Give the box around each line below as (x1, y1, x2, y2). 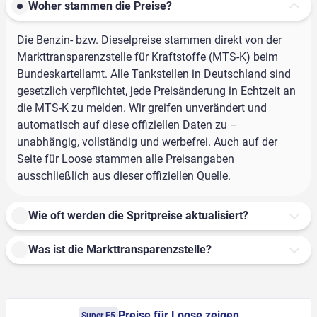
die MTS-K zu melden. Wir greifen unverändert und (17, 101, 267, 115)
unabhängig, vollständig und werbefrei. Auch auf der (17, 135, 277, 149)
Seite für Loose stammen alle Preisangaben (17, 152, 234, 166)
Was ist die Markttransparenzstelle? (28, 243, 212, 257)
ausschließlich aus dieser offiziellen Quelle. (17, 169, 231, 183)
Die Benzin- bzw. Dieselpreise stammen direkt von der (17, 33, 282, 47)
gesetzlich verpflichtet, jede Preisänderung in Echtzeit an (17, 84, 296, 98)
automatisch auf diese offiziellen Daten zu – (17, 118, 238, 132)
